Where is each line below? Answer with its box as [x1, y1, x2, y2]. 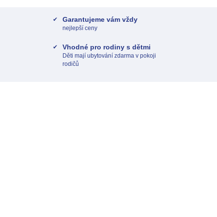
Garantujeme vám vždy [62, 15, 138, 23]
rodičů [62, 61, 79, 67]
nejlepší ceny [62, 25, 97, 31]
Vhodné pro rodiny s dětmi [62, 43, 151, 51]
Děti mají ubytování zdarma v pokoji [62, 52, 156, 59]
